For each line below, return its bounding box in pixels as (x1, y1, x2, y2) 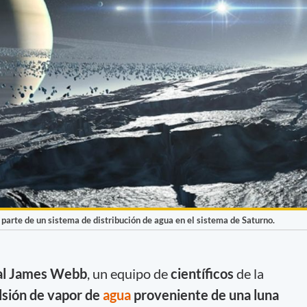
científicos (170, 265, 234, 282)
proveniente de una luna (133, 286, 279, 303)
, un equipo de (86, 265, 171, 282)
